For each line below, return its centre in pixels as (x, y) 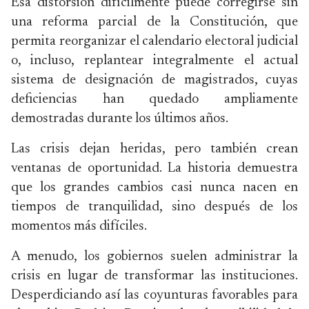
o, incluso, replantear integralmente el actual (154, 61)
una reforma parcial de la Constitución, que (154, 22)
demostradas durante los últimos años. (120, 119)
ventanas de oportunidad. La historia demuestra (154, 168)
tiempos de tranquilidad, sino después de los (154, 207)
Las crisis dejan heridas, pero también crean (154, 149)
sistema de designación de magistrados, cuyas (154, 80)
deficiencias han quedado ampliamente (154, 99)
